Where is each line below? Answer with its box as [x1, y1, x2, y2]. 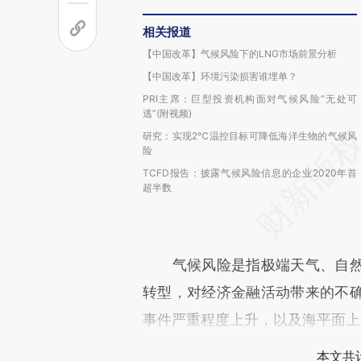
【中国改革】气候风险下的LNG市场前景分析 [143, 48, 337, 60]
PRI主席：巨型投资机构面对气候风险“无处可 [143, 93, 357, 105]
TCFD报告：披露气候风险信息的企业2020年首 [143, 167, 357, 179]
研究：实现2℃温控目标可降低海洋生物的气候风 [143, 130, 357, 142]
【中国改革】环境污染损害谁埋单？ [143, 70, 297, 82]
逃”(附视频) [143, 107, 192, 119]
